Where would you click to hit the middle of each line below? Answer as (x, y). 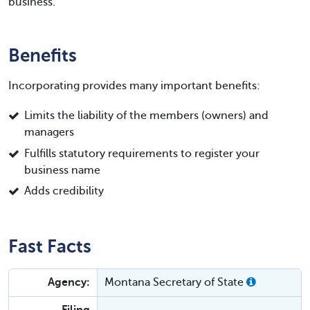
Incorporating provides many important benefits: (134, 86)
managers (49, 133)
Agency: (69, 283)
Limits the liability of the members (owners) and (146, 116)
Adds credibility (64, 191)
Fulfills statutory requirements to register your (142, 153)
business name (62, 170)
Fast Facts (50, 247)
